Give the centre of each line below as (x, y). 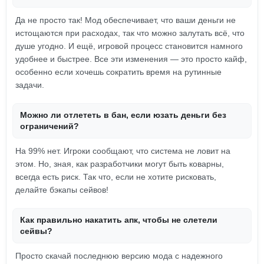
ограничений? (49, 126)
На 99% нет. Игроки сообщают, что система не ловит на (123, 151)
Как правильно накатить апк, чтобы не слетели (119, 220)
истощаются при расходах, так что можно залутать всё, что (130, 33)
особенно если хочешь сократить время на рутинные (118, 72)
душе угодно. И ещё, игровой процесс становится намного (129, 46)
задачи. (30, 85)
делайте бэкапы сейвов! (62, 190)
